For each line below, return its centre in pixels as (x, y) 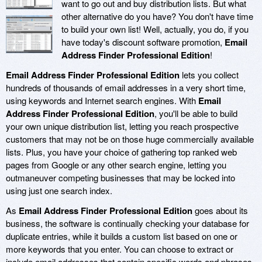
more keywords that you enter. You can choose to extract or (120, 249)
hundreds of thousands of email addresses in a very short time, (126, 88)
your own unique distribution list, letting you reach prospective (122, 126)
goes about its (220, 211)
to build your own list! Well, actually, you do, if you (155, 29)
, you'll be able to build (196, 113)
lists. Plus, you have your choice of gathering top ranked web (121, 152)
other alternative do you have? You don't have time (157, 16)
